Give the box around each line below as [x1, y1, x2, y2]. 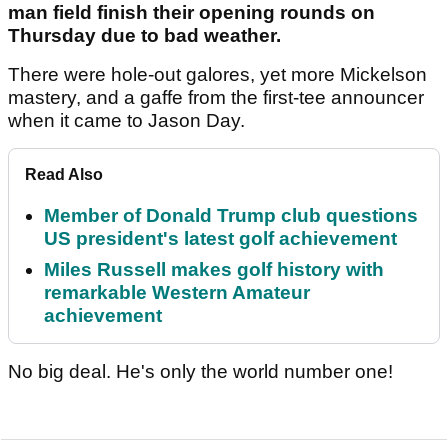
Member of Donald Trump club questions [44, 205, 418, 227]
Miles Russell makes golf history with [44, 259, 384, 281]
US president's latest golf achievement [44, 228, 397, 250]
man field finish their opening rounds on [8, 2, 375, 24]
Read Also [25, 166, 103, 184]
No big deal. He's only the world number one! [8, 361, 393, 383]
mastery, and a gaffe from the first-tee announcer [8, 87, 424, 109]
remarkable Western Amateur [44, 282, 310, 304]
